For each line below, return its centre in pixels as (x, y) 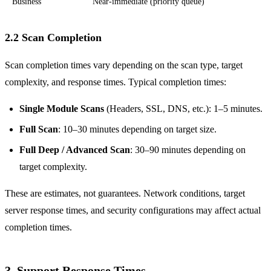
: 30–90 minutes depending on (188, 149)
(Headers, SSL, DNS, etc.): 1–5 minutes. (183, 108)
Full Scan (39, 129)
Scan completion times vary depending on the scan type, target (124, 65)
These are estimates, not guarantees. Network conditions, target (125, 193)
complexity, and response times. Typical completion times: (116, 82)
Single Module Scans (62, 108)
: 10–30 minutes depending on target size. (137, 129)
